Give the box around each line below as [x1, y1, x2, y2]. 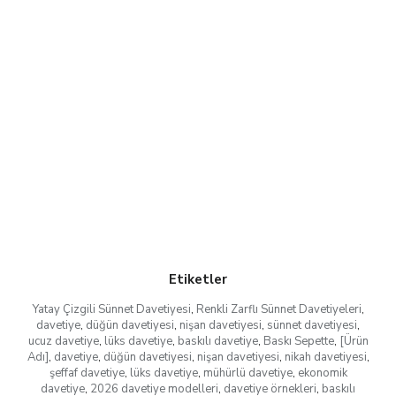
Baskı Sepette [263, 333, 334, 349]
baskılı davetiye [177, 333, 258, 349]
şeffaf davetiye [49, 365, 125, 381]
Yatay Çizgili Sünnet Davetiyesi [32, 301, 191, 317]
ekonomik [297, 365, 347, 381]
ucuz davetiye [27, 333, 99, 349]
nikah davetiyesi [284, 349, 367, 365]
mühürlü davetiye [202, 365, 293, 381]
